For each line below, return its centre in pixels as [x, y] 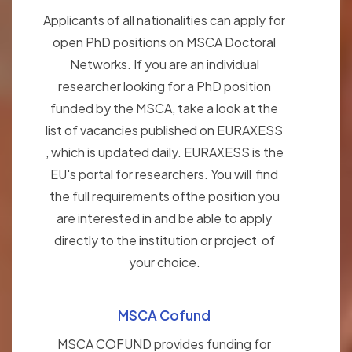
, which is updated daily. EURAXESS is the [164, 152]
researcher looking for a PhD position [164, 86]
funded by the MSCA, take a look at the [164, 108]
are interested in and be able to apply [164, 218]
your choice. [164, 262]
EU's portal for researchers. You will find [164, 174]
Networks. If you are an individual [164, 64]
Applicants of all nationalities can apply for [164, 20]
